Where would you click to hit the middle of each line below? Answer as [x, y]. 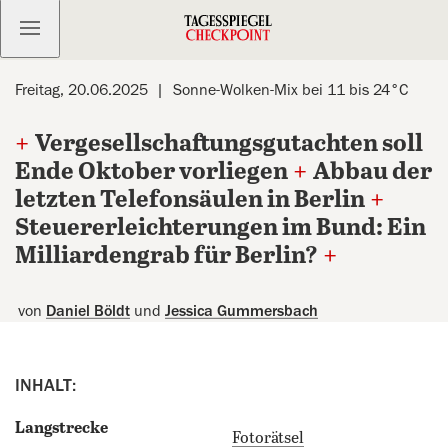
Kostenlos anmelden [120, 28]
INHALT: [45, 385]
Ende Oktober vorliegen [151, 172]
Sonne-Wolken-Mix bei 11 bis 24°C [290, 90]
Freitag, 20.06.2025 [81, 90]
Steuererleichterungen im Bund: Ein [220, 228]
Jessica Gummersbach [241, 311]
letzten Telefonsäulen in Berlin [190, 200]
